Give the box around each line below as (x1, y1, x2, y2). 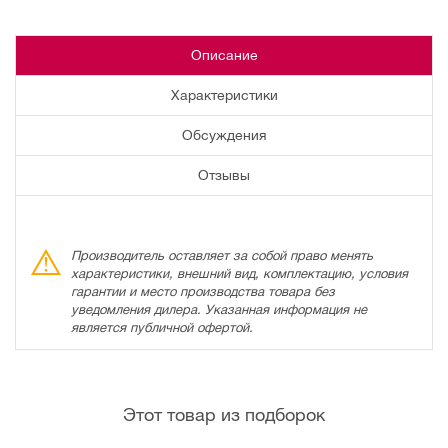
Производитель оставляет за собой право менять (71, 247, 373, 263)
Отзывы (198, 167, 250, 184)
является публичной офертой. (71, 319, 253, 335)
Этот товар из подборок (123, 404, 325, 425)
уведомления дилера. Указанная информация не (71, 301, 367, 317)
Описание (190, 47, 258, 64)
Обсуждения (181, 127, 267, 144)
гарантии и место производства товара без (71, 283, 335, 299)
